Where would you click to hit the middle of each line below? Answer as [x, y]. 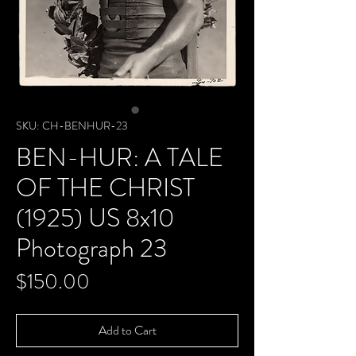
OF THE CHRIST [105, 188]
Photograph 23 [91, 248]
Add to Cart [127, 330]
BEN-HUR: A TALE [120, 157]
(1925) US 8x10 [95, 218]
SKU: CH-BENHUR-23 [72, 126]
